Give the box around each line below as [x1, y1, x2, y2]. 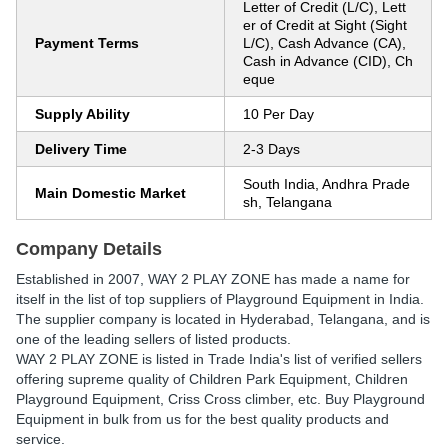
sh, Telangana [243, 194, 332, 210]
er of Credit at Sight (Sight [243, 17, 407, 33]
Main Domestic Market [35, 185, 186, 201]
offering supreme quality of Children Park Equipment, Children [16, 371, 408, 387]
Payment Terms [35, 35, 139, 51]
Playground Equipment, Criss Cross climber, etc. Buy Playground [16, 391, 425, 407]
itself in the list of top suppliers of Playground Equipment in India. [16, 291, 424, 307]
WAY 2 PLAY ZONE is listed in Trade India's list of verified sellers [16, 351, 422, 367]
